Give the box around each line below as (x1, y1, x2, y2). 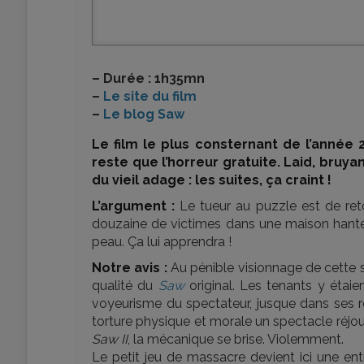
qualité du (92, 278, 158, 293)
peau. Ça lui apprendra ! (92, 234, 232, 249)
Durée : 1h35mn (100, 71, 205, 86)
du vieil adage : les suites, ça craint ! (92, 172, 331, 188)
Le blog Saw (103, 106, 184, 122)
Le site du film (103, 89, 197, 104)
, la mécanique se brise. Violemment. (128, 331, 344, 347)
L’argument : (92, 198, 175, 214)
